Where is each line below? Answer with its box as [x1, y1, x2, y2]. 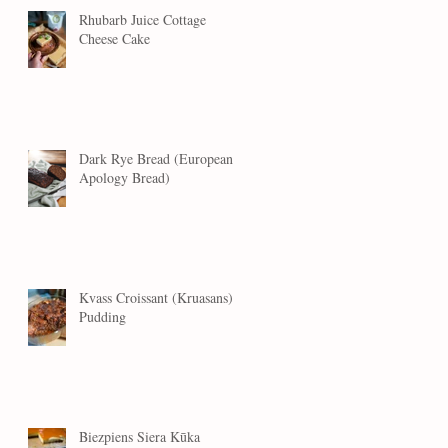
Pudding [79, 307, 126, 327]
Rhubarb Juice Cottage [79, 10, 206, 30]
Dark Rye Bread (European [79, 149, 233, 169]
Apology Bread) [79, 168, 170, 188]
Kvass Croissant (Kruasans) [79, 288, 233, 308]
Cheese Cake [79, 29, 150, 49]
